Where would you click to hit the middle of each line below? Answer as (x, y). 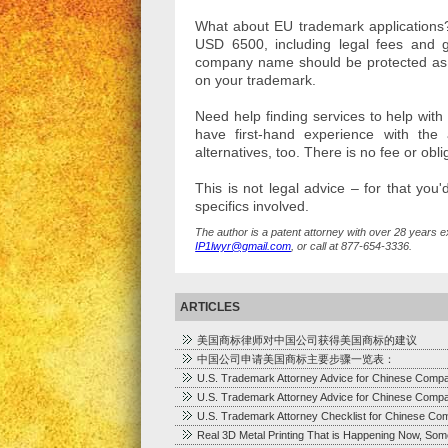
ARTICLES (209, 307)
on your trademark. (256, 80)
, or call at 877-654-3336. (352, 246)
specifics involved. (252, 206)
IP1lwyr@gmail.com (243, 246)
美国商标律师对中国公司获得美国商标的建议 (306, 340)
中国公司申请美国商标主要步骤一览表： (295, 359)
